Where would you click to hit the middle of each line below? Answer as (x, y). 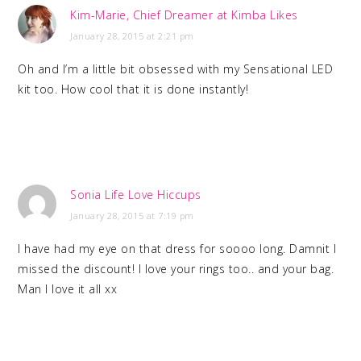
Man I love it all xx (68, 289)
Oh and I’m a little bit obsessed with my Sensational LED (176, 69)
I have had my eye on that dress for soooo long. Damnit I (177, 249)
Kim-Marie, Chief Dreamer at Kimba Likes (184, 15)
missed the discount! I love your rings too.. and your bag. (176, 269)
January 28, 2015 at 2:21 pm (132, 36)
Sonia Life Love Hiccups (136, 195)
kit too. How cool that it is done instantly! (133, 89)
